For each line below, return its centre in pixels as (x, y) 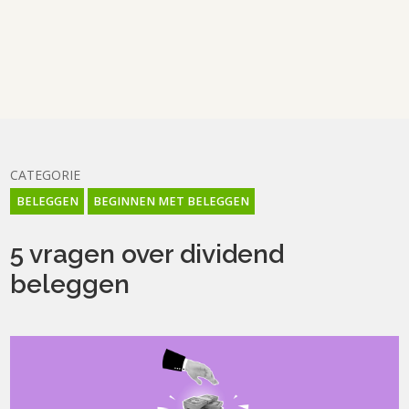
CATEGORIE (46, 175)
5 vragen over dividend (147, 254)
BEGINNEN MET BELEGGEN (172, 201)
